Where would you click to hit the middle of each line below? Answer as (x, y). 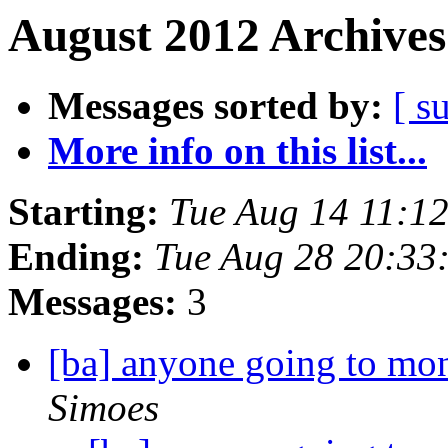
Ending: (76, 257)
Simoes (103, 408)
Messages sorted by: (215, 106)
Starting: (83, 212)
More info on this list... (237, 151)
